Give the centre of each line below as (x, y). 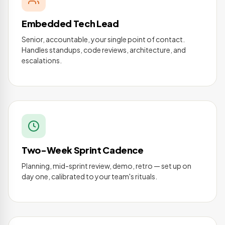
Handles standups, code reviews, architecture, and (104, 50)
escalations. (42, 61)
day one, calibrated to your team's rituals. (89, 176)
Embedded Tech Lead (70, 24)
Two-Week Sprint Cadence (83, 150)
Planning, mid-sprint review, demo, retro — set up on (106, 165)
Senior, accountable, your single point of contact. (103, 39)
